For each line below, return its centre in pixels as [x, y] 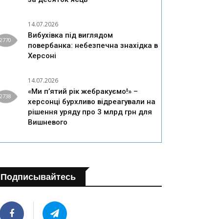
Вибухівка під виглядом [70, 35]
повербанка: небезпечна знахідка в [93, 46]
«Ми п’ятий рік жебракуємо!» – [83, 92]
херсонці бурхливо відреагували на [92, 102]
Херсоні [42, 56]
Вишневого [48, 122]
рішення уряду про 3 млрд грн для [90, 112]
